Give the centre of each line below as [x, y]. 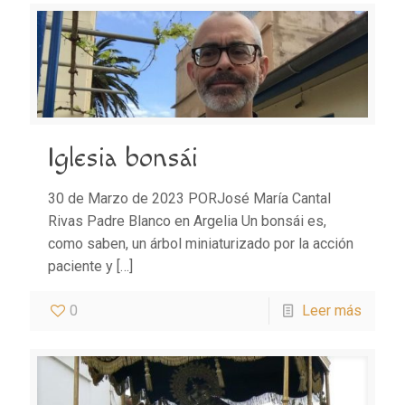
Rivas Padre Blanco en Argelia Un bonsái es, [187, 221]
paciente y [80, 267]
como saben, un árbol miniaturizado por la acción [201, 244]
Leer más [332, 311]
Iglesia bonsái [123, 159]
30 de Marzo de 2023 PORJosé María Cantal [189, 199]
